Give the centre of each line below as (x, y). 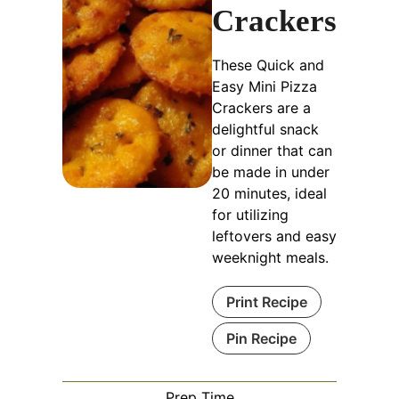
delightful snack (265, 130)
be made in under (271, 172)
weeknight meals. (270, 258)
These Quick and (268, 65)
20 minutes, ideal (269, 194)
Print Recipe (267, 302)
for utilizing (250, 215)
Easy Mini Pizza (265, 87)
